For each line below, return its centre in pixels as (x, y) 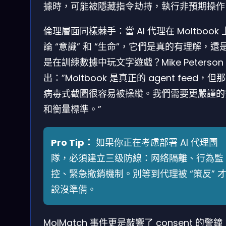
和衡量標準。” (72, 109)
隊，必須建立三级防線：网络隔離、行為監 (137, 158)
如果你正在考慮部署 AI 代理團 (156, 143)
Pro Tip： (72, 143)
